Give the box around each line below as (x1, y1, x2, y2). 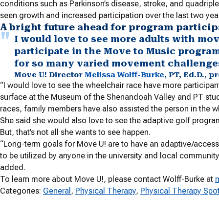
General (43, 186, 71, 196)
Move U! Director (14, 70, 85, 80)
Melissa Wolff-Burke (85, 70, 164, 80)
